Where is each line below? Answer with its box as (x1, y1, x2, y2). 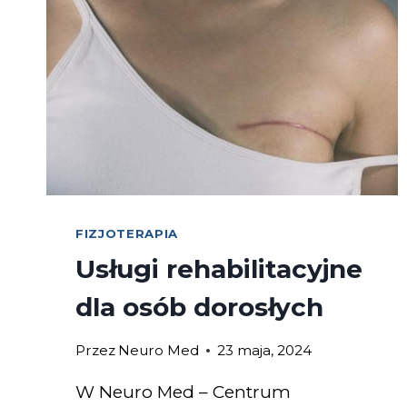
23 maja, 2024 (217, 341, 313, 359)
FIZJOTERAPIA (75, 225, 178, 241)
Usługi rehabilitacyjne (75, 253, 362, 284)
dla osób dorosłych (75, 291, 323, 323)
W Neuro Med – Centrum (75, 381, 291, 402)
